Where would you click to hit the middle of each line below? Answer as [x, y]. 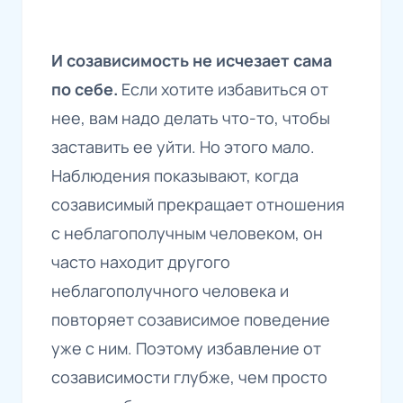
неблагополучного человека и [170, 291]
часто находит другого [141, 262]
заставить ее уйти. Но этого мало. [183, 147]
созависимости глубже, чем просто [189, 377]
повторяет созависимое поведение [191, 320]
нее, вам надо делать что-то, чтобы [191, 118]
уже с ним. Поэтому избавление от [186, 349]
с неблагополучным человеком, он [187, 233]
